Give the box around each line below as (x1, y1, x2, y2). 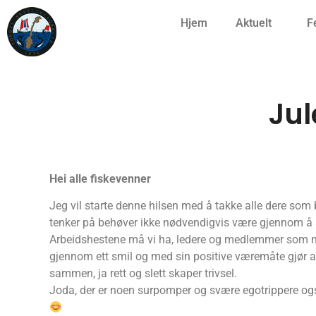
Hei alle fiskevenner (49, 172, 151, 186)
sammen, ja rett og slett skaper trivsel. (49, 267, 237, 281)
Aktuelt (235, 16, 272, 30)
